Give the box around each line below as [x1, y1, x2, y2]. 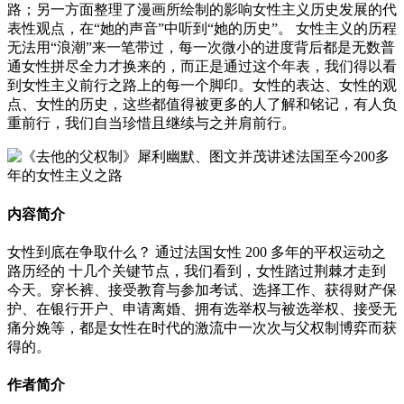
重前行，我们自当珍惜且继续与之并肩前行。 [7, 115, 296, 132]
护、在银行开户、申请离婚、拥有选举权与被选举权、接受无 [7, 300, 397, 317]
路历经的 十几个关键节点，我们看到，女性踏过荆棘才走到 [7, 262, 386, 279]
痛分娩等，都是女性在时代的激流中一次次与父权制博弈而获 [7, 319, 397, 335]
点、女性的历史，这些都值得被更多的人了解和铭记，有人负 [7, 96, 397, 113]
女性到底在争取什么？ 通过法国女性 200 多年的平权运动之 [7, 243, 386, 260]
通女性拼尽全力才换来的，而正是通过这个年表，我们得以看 [7, 59, 397, 75]
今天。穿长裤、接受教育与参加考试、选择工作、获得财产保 [7, 281, 397, 298]
